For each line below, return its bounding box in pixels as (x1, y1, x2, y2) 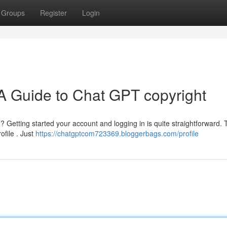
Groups (1, 8, 25, 18)
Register (40, 8, 67, 18)
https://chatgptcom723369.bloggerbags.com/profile (35, 128, 199, 138)
